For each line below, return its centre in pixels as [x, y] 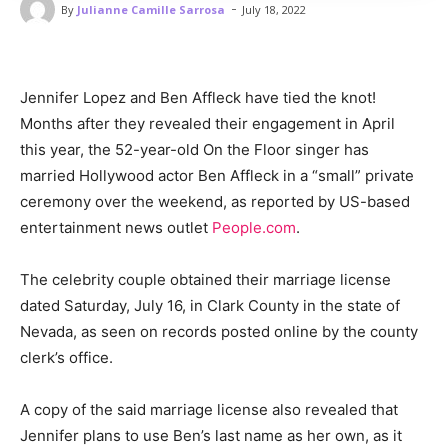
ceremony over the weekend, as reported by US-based [215, 202]
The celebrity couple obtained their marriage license [205, 280]
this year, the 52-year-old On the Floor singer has [194, 150]
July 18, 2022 [274, 10]
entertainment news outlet [116, 228]
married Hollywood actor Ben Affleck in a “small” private [217, 176]
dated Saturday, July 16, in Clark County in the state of [210, 306]
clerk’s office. [68, 358]
